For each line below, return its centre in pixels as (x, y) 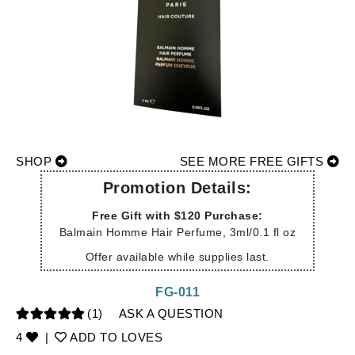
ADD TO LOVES (115, 337)
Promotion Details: (177, 188)
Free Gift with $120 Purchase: (177, 216)
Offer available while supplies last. (177, 257)
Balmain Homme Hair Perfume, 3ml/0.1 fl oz (177, 232)
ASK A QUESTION (171, 313)
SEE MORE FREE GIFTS (253, 161)
